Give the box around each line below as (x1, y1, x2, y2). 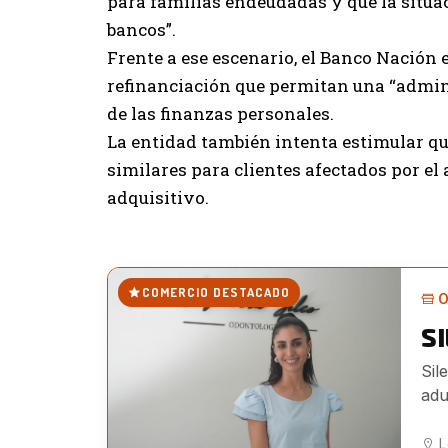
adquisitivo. (107, 186, 209, 210)
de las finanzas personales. (107, 102, 334, 126)
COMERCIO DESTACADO (142, 284, 290, 301)
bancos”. (107, 18, 176, 42)
